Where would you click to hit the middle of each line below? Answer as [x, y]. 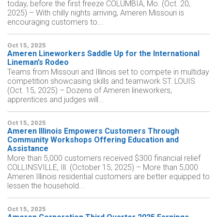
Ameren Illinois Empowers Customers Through [93, 131]
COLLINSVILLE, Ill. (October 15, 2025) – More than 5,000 [103, 167]
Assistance [28, 148]
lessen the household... [46, 186]
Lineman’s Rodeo [38, 62]
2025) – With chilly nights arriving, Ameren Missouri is [96, 13]
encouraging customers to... [55, 22]
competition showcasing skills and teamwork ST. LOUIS [101, 81]
